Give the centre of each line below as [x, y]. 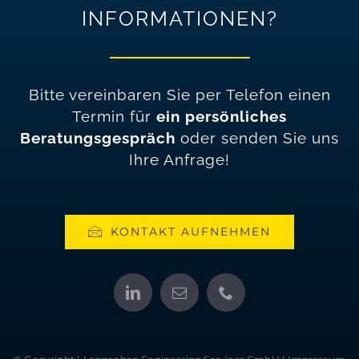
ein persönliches [222, 116]
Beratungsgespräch [100, 138]
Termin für [114, 116]
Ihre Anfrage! [179, 159]
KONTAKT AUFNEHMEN [191, 231]
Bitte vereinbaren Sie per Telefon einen [179, 95]
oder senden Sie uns [260, 138]
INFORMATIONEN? [179, 18]
